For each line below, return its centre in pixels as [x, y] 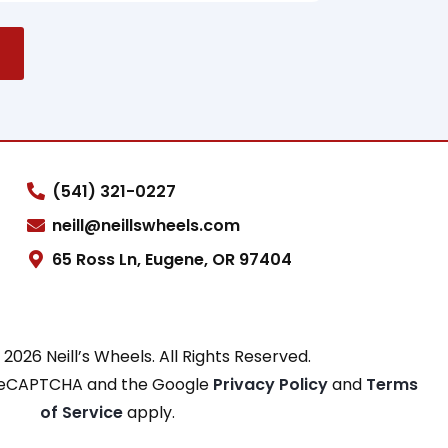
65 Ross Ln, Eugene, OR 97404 [171, 259]
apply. [150, 412]
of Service [83, 412]
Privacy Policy [272, 384]
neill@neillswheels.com [145, 225]
